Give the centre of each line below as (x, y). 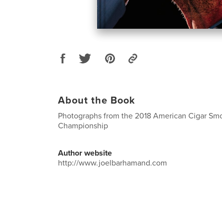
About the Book (97, 100)
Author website (85, 153)
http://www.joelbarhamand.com (112, 163)
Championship (83, 126)
